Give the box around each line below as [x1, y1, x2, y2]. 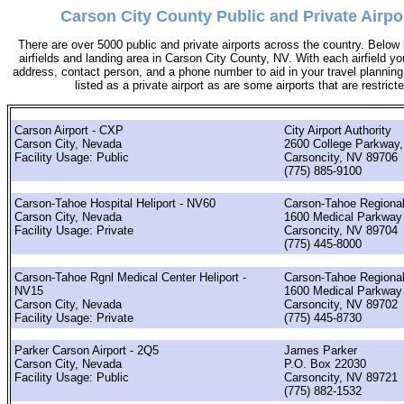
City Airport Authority [284, 123, 391, 137]
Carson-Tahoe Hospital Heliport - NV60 [14, 197, 216, 211]
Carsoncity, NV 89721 [284, 370, 398, 384]
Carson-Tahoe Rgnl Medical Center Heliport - [14, 270, 246, 284]
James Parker [284, 343, 357, 357]
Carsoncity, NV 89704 [284, 224, 398, 238]
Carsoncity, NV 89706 [284, 150, 398, 164]
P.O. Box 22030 [284, 356, 366, 371]
